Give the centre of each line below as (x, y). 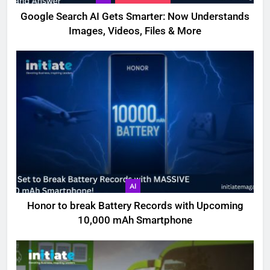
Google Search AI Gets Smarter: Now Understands (135, 17)
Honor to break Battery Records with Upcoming (135, 206)
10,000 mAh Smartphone (135, 221)
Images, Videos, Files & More (135, 31)
